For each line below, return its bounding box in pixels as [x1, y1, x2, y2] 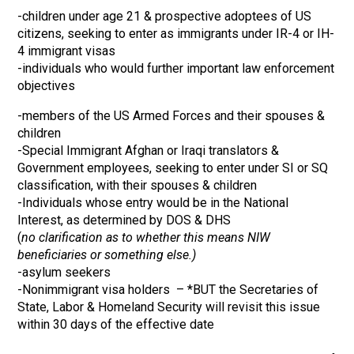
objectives [17, 78, 76, 93]
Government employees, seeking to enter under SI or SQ [17, 160, 329, 175]
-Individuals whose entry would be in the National [17, 195, 289, 210]
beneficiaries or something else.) [17, 247, 197, 262]
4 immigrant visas [17, 43, 116, 58]
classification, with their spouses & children [17, 178, 258, 193]
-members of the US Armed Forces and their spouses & [17, 108, 326, 123]
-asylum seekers [17, 265, 111, 280]
